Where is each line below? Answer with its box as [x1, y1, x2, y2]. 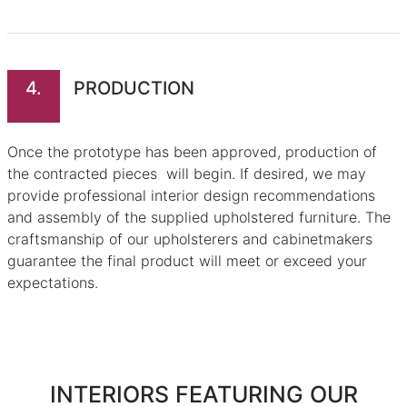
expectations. [7, 273, 98, 293]
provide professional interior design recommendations [7, 186, 375, 205]
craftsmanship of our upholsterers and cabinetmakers [7, 230, 372, 249]
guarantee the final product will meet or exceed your [7, 252, 367, 271]
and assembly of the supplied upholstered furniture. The [7, 208, 391, 227]
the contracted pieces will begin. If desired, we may [7, 164, 366, 184]
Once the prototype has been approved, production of [7, 143, 377, 162]
